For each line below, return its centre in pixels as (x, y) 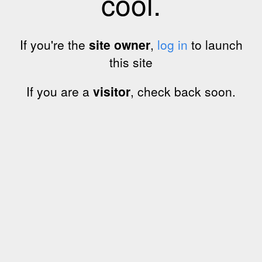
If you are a (60, 91)
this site (131, 62)
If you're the (54, 44)
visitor (112, 91)
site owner (119, 44)
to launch (215, 44)
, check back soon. (183, 91)
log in (172, 44)
